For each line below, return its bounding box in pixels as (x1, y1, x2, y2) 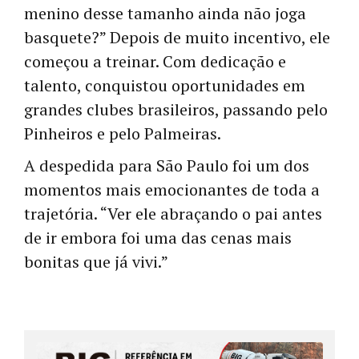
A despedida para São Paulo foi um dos (24, 155, 309, 177)
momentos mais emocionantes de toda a (24, 179, 320, 201)
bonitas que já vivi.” (24, 251, 168, 273)
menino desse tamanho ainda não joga (24, 2, 306, 25)
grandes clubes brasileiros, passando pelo (24, 99, 328, 121)
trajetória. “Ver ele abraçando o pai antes (24, 203, 322, 225)
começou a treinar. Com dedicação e (24, 50, 286, 73)
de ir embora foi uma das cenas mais (24, 227, 292, 249)
